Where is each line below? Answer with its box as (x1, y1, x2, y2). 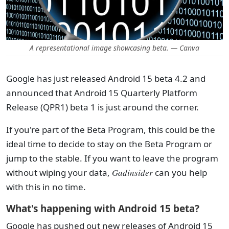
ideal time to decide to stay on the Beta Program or (6, 138, 212, 150)
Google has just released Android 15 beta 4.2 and (6, 73, 205, 84)
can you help (153, 167, 207, 178)
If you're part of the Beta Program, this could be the (6, 124, 215, 135)
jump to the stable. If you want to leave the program (6, 152, 218, 164)
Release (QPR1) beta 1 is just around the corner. (6, 101, 201, 113)
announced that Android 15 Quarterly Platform (6, 87, 197, 99)
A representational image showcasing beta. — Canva (30, 43, 199, 53)
